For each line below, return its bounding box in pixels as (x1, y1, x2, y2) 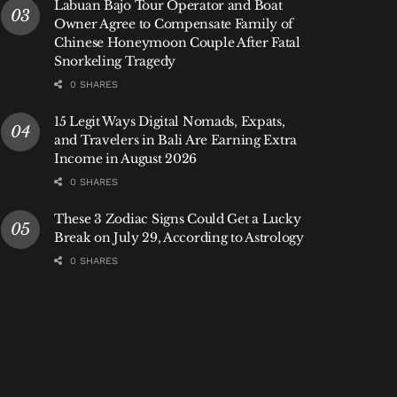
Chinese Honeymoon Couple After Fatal (54, 35, 300, 51)
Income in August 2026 (54, 151, 198, 167)
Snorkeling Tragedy (54, 53, 175, 70)
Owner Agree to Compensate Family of (54, 16, 294, 33)
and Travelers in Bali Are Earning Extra (54, 132, 298, 149)
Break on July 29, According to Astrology (54, 230, 304, 246)
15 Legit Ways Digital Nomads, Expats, (54, 113, 285, 130)
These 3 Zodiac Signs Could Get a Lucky (54, 211, 301, 228)
